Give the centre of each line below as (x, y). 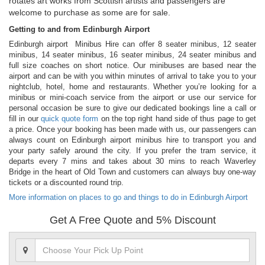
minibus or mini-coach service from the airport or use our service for (132, 97)
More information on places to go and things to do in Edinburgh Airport (128, 197)
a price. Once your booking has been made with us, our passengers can (132, 129)
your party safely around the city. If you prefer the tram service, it (132, 150)
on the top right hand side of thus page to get (177, 118)
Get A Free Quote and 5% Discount (132, 220)
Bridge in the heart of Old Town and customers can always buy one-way (132, 172)
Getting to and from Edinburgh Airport (80, 29)
